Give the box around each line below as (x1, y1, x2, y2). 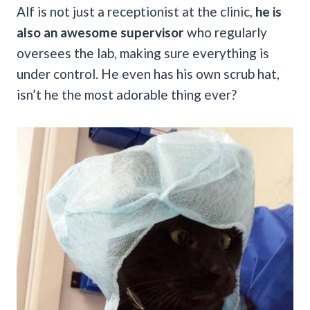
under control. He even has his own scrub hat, (17, 65, 280, 82)
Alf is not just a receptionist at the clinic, (17, 3, 255, 19)
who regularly (184, 24, 267, 40)
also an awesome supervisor (17, 24, 184, 40)
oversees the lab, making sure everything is (17, 44, 269, 61)
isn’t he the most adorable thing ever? (17, 86, 237, 102)
